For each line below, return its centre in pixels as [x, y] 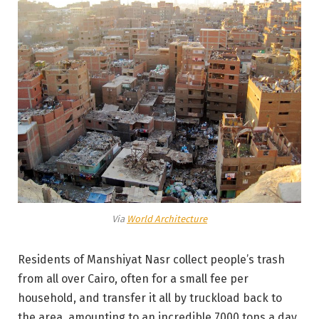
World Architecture [167, 219]
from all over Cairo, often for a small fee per [133, 278]
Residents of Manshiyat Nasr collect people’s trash [151, 259]
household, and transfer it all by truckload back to [150, 298]
